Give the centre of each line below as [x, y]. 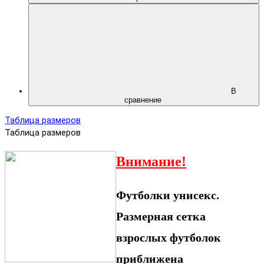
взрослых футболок [169, 237]
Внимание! [151, 161]
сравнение [144, 100]
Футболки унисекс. [168, 195]
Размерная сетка [161, 216]
